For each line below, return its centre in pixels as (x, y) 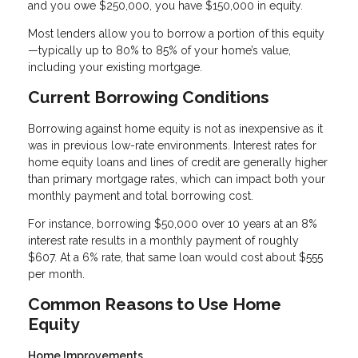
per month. (56, 274)
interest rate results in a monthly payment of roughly (163, 241)
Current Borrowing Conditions (148, 97)
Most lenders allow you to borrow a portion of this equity (176, 34)
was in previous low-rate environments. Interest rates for (172, 146)
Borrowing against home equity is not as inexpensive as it (175, 129)
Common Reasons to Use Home (155, 304)
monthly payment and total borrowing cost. (141, 196)
